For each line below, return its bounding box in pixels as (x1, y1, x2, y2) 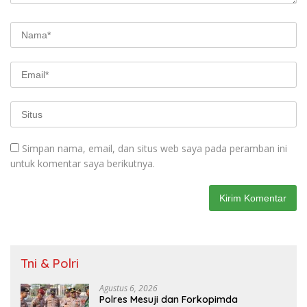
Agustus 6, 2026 (99, 282, 158, 295)
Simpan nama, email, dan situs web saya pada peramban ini (22, 142, 287, 156)
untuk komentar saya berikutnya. (10, 157, 155, 171)
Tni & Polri (21, 256, 79, 272)
